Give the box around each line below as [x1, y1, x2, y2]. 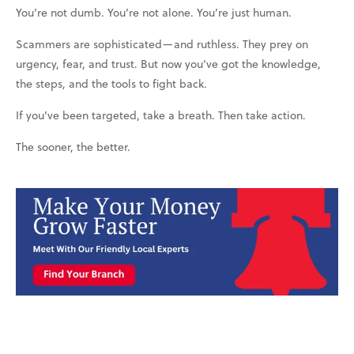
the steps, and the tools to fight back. [16, 74, 207, 92]
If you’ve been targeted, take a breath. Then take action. [16, 106, 306, 123]
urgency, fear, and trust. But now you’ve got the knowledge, [16, 55, 321, 72]
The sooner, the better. [16, 137, 130, 155]
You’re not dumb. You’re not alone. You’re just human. [16, 3, 292, 21]
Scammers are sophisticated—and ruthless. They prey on [16, 35, 308, 52]
